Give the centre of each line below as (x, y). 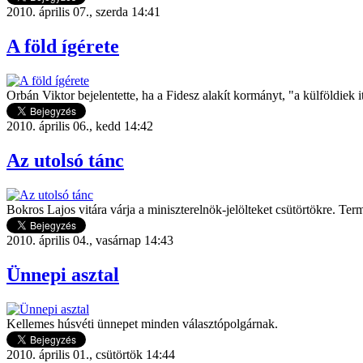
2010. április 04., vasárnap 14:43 (90, 241)
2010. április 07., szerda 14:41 (83, 12)
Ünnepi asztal (63, 274)
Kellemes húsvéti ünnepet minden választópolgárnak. (142, 323)
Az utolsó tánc (65, 161)
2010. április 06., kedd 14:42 (80, 126)
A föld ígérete (63, 47)
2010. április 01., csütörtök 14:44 (91, 354)
